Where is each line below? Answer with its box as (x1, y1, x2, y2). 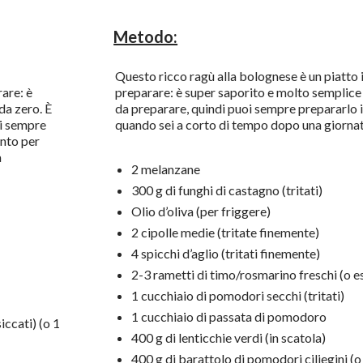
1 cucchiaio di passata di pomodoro (130, 309, 327, 325)
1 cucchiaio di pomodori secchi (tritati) (130, 288, 344, 304)
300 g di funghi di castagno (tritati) (130, 182, 322, 199)
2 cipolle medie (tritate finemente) (130, 224, 319, 241)
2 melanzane (130, 161, 200, 177)
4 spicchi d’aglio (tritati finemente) (130, 246, 320, 262)
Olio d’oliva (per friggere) (130, 203, 271, 220)
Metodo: (113, 26, 178, 46)
